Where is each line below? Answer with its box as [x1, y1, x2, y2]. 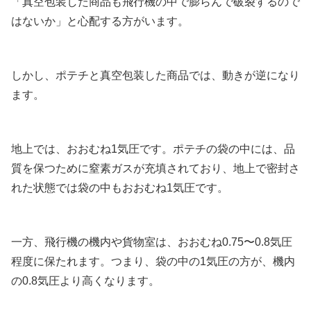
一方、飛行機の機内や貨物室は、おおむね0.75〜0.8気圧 [11, 236, 292, 249]
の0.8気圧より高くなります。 [11, 275, 160, 287]
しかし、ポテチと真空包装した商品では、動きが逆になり [11, 69, 300, 82]
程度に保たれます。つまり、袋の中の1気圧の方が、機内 [11, 255, 295, 268]
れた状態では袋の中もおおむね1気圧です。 [11, 182, 228, 194]
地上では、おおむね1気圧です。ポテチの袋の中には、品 [11, 143, 295, 155]
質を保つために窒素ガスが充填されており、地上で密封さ [11, 162, 300, 175]
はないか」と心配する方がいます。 [11, 15, 189, 28]
